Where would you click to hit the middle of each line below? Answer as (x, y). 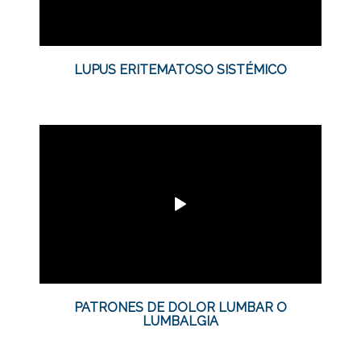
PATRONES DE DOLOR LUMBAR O (180, 307)
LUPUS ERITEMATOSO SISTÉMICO (180, 69)
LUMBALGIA (180, 321)
